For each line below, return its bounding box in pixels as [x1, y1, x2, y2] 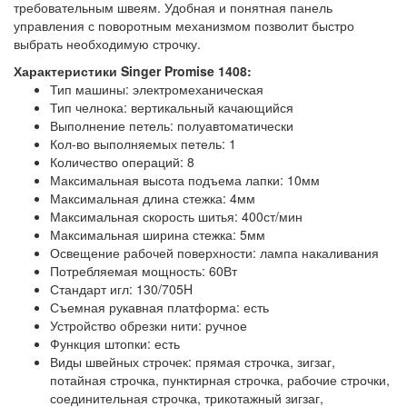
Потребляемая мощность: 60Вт [50, 262, 237, 281]
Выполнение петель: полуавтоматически [50, 116, 293, 135]
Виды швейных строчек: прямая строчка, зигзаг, [50, 352, 335, 372]
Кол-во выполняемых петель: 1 [50, 134, 236, 154]
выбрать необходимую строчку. [14, 35, 201, 54]
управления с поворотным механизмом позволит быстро [14, 16, 354, 35]
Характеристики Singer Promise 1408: [14, 62, 252, 81]
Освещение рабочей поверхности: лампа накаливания [50, 243, 379, 263]
